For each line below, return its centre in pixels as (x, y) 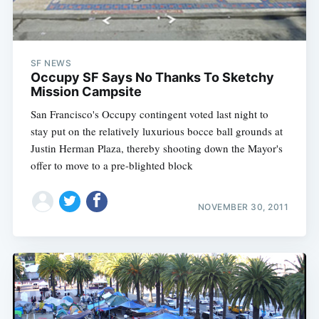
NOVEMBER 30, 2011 (243, 207)
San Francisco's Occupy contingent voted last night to (149, 114)
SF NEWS (51, 63)
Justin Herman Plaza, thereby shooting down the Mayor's (156, 148)
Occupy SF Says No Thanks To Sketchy (152, 77)
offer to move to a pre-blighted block (111, 165)
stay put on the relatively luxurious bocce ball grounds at (156, 131)
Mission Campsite (86, 91)
